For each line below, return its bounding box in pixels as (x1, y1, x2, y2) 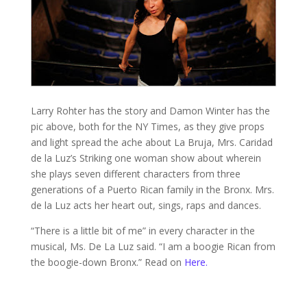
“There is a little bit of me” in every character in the (30, 224, 255, 237)
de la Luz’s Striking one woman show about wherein (30, 151, 261, 164)
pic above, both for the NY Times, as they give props (30, 120, 265, 133)
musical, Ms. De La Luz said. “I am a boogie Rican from (30, 240, 275, 253)
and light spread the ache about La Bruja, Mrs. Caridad (30, 136, 273, 149)
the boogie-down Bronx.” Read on (30, 256, 184, 269)
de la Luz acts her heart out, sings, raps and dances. (30, 199, 261, 212)
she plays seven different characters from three (30, 167, 241, 180)
